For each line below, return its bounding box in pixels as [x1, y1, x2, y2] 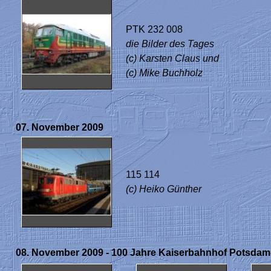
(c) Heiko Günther [126, 184, 201, 194]
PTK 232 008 [126, 24, 183, 34]
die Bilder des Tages [126, 39, 214, 49]
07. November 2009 [16, 122, 103, 132]
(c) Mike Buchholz [126, 68, 203, 78]
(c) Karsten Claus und [126, 53, 219, 64]
